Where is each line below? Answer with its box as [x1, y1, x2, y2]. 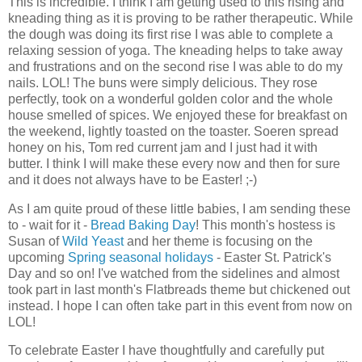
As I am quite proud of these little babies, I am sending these [8, 201, 351, 216]
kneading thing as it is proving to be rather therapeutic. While [8, 11, 353, 25]
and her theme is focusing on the [124, 234, 313, 248]
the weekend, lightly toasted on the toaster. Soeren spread [8, 124, 339, 138]
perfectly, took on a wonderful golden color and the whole [8, 91, 333, 106]
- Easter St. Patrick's [213, 250, 331, 264]
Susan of [8, 234, 62, 248]
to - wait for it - [8, 217, 90, 232]
